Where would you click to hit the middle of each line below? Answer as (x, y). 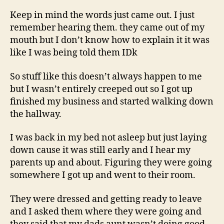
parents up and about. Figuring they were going (111, 163)
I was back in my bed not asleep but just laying (108, 138)
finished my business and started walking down (112, 101)
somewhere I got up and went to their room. (103, 175)
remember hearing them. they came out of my (107, 28)
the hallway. (36, 114)
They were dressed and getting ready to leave (106, 199)
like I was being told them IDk (74, 53)
